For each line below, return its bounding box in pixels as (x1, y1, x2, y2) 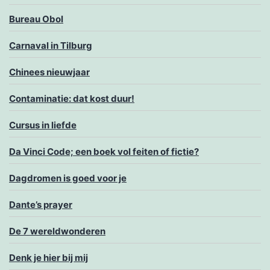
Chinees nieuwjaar (9, 66, 90, 78)
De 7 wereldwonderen (9, 225, 105, 237)
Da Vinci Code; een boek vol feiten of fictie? (9, 146, 199, 158)
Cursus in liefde (9, 119, 77, 131)
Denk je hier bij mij (9, 252, 88, 264)
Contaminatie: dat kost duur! (9, 93, 134, 105)
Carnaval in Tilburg (9, 40, 92, 52)
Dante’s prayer (9, 199, 72, 211)
